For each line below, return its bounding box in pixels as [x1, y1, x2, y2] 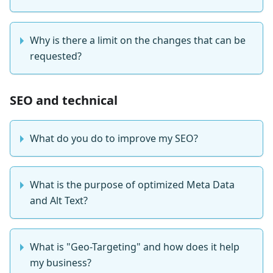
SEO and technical [10, 92, 118, 109]
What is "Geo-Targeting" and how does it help [30, 240, 239, 254]
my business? [30, 256, 91, 270]
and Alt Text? [30, 194, 88, 208]
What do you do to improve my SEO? [30, 132, 198, 146]
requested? [30, 49, 82, 63]
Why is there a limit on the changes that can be [30, 34, 246, 48]
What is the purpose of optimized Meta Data [30, 178, 235, 192]
